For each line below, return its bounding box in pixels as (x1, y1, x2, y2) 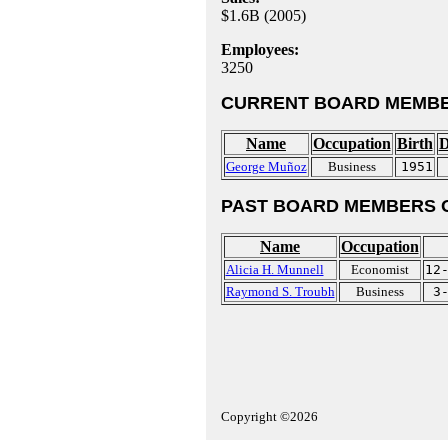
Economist (350, 262, 409, 277)
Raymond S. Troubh (225, 284, 335, 299)
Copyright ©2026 (220, 409, 318, 424)
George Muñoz (225, 159, 307, 174)
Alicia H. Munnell (225, 262, 324, 277)
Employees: (220, 41, 299, 58)
